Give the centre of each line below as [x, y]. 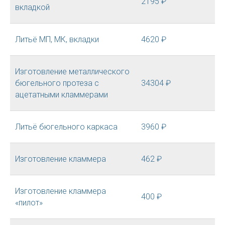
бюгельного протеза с [57, 83]
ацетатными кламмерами [62, 95]
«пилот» [29, 203]
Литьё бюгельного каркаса [66, 127]
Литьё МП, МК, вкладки [57, 39]
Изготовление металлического [72, 72]
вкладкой [32, 7]
